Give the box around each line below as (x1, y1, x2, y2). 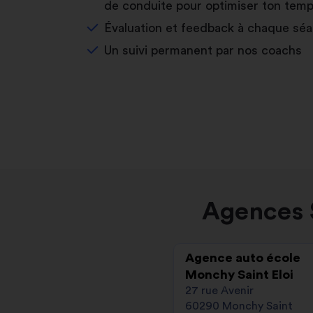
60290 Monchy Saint (185, 300, 293, 312)
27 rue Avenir (185, 284, 254, 296)
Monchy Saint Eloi (185, 268, 293, 281)
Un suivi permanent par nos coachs (104, 44, 302, 57)
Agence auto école (185, 251, 300, 264)
